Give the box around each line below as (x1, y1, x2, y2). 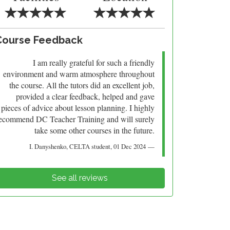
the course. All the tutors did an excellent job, (9, 80, 155, 90)
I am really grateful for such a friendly (33, 57, 155, 68)
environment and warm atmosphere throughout (3, 68, 155, 79)
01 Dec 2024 (113, 142, 146, 151)
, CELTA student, (66, 142, 114, 151)
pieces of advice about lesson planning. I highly (1, 102, 155, 113)
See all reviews (52, 173, 108, 183)
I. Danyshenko (29, 142, 67, 151)
